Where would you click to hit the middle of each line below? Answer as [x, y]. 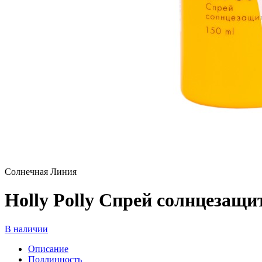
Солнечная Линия [41, 172]
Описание [48, 249]
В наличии [26, 229]
